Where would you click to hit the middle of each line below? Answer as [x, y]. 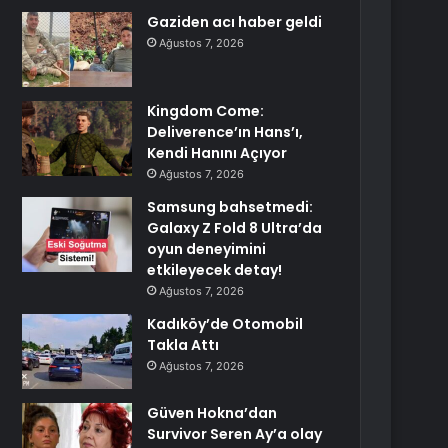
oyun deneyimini [207, 249]
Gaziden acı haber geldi [235, 22]
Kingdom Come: [206, 111]
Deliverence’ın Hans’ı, [225, 132]
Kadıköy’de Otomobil [225, 324]
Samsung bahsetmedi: [230, 207]
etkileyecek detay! [215, 270]
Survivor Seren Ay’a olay [235, 434]
